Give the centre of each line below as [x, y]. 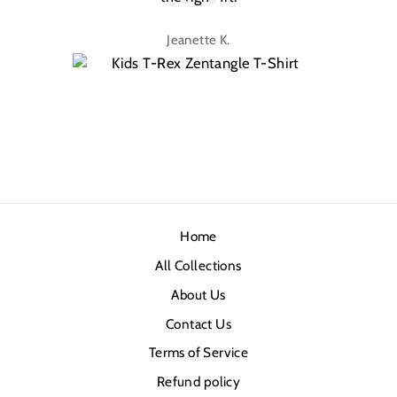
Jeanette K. [198, 39]
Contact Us [198, 323]
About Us [198, 294]
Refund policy [198, 382]
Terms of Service [198, 353]
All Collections [198, 266]
